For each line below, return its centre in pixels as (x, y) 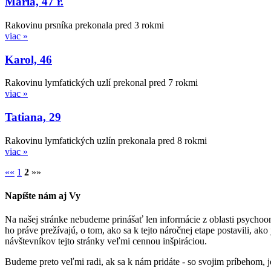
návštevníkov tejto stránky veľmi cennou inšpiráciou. (106, 241)
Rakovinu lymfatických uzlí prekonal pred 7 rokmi (101, 83)
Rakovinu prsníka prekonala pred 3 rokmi (84, 25)
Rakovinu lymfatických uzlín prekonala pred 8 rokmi (106, 140)
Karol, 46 (28, 59)
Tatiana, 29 (33, 117)
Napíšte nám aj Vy (43, 196)
